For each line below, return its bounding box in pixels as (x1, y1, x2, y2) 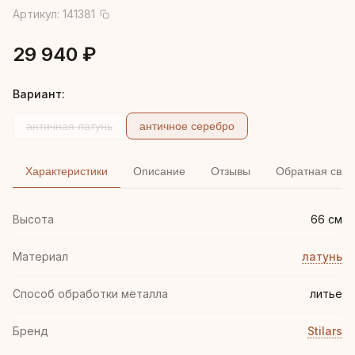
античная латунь (26, 120, 113, 132)
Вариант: (13, 87, 65, 101)
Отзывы (211, 165, 250, 177)
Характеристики (25, 165, 108, 177)
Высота (13, 212, 54, 226)
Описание (133, 165, 185, 177)
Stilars (307, 324, 342, 338)
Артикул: (13, 7, 63, 21)
